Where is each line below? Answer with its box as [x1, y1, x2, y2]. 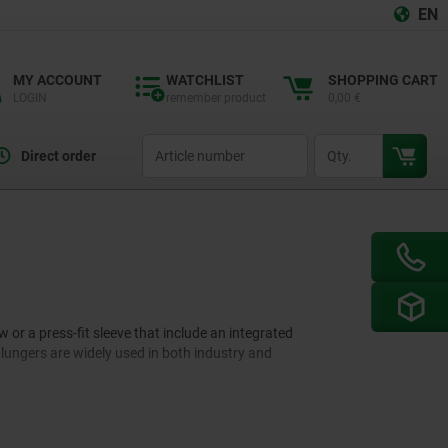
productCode [141, 136, 212, 150]
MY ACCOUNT [13, 72, 102, 88]
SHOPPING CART [328, 72, 438, 88]
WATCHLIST [166, 72, 244, 88]
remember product [166, 91, 266, 105]
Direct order [20, 148, 96, 164]
